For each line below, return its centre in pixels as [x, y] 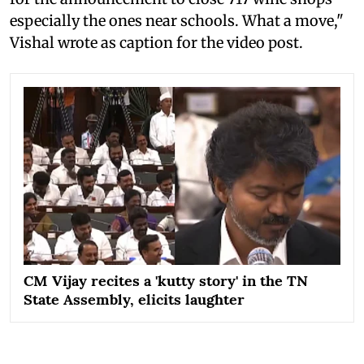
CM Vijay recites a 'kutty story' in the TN [166, 280]
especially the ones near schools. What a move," [177, 20]
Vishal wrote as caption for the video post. [156, 42]
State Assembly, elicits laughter [134, 299]
